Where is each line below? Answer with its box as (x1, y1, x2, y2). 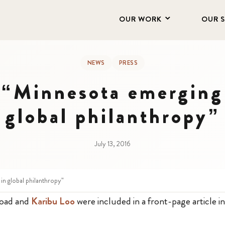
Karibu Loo (31, 194, 75, 208)
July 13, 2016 (94, 139, 131, 149)
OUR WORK (119, 14, 162, 25)
